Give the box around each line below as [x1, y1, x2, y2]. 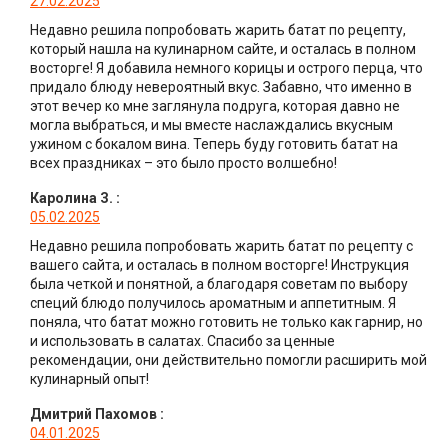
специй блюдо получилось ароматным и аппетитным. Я [30, 294, 396, 311]
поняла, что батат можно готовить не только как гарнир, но [30, 313, 423, 330]
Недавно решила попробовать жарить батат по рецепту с [30, 237, 413, 254]
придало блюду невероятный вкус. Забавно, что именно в [30, 78, 412, 95]
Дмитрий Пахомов [30, 405, 157, 422]
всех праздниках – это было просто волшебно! [30, 154, 337, 171]
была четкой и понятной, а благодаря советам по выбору [30, 275, 408, 292]
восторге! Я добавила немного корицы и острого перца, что [30, 59, 423, 76]
